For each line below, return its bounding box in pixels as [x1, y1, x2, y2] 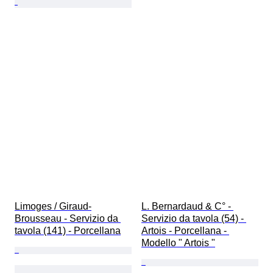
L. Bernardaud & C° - [141, 201, 233, 212]
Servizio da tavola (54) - [141, 213, 246, 224]
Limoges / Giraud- [15, 201, 91, 212]
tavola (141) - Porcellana [15, 225, 121, 236]
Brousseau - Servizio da [15, 213, 121, 224]
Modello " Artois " [141, 238, 215, 249]
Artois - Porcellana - [141, 225, 229, 236]
